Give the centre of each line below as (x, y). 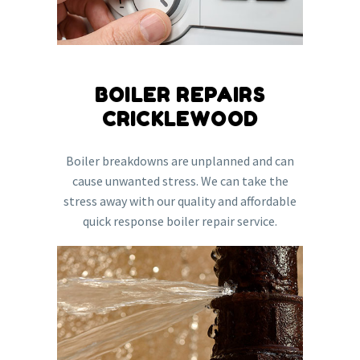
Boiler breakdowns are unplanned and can (180, 160)
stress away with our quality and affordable (180, 200)
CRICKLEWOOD (180, 119)
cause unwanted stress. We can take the (180, 180)
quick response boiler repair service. (180, 221)
